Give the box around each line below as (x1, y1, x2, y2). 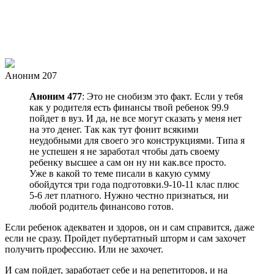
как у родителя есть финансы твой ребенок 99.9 (29, 102, 229, 113)
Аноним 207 (5, 70, 57, 81)
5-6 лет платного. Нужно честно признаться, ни (29, 190, 229, 201)
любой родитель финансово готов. (29, 201, 174, 212)
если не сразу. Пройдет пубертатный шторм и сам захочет (5, 232, 246, 243)
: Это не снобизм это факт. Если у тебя (82, 91, 243, 102)
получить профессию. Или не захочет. (5, 243, 163, 254)
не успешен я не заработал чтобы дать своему (29, 146, 220, 157)
